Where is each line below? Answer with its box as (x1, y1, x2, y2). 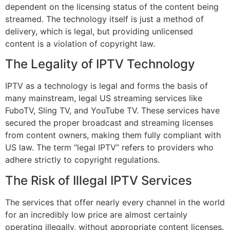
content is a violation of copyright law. (5, 39, 155, 49)
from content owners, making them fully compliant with (5, 130, 221, 141)
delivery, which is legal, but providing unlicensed (5, 26, 193, 37)
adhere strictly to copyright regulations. (5, 155, 160, 165)
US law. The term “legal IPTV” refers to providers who (5, 142, 214, 153)
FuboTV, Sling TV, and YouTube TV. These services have (5, 105, 220, 116)
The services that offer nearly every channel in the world (5, 197, 225, 207)
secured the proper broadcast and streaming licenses (5, 118, 213, 128)
